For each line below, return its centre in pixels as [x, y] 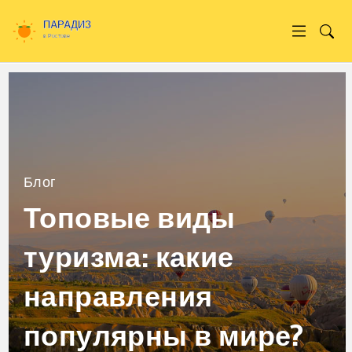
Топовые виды [130, 218]
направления [118, 297]
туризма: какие [129, 257]
